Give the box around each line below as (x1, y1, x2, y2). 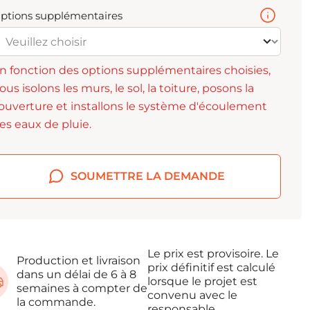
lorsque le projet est (147, 275, 258, 288)
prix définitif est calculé (147, 261, 276, 274)
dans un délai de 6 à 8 (17, 268, 136, 281)
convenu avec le (147, 289, 238, 302)
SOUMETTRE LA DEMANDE (70, 170, 225, 183)
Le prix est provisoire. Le (147, 247, 280, 260)
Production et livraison (17, 254, 140, 267)
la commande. (17, 295, 95, 309)
